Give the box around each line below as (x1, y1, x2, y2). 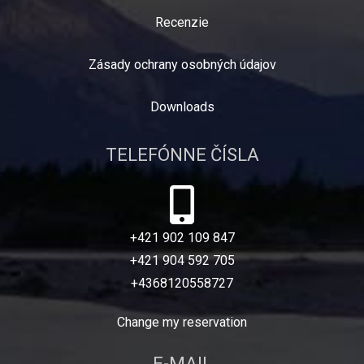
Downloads (149, 99, 214, 115)
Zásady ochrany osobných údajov (88, 57, 276, 72)
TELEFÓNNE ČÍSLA (105, 145, 259, 165)
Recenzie (155, 15, 209, 30)
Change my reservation (117, 314, 247, 330)
